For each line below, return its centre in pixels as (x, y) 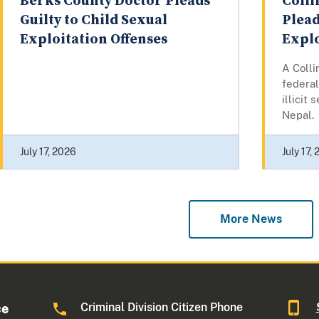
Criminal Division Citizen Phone (162, 307)
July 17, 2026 (48, 151)
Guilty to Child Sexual (94, 20)
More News (251, 219)
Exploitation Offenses (94, 39)
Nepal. (298, 115)
